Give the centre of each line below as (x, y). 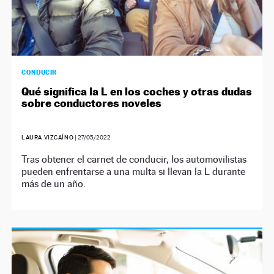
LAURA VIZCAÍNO (48, 137)
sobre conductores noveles (92, 103)
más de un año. (54, 183)
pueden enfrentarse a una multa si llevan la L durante (134, 171)
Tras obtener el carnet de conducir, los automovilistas (134, 159)
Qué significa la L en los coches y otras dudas (137, 91)
